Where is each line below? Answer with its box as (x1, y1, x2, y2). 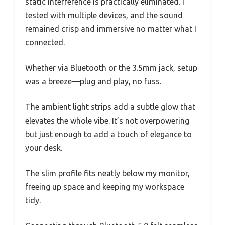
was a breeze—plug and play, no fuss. (25, 76, 161, 86)
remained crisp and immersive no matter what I (25, 24, 196, 33)
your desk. (25, 143, 62, 152)
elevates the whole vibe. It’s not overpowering (25, 116, 189, 125)
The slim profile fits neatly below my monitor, (25, 168, 190, 178)
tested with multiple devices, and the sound (25, 10, 183, 20)
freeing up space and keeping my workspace (25, 182, 184, 191)
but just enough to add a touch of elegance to (25, 129, 192, 139)
